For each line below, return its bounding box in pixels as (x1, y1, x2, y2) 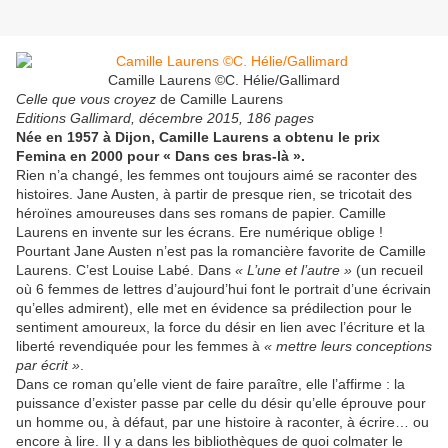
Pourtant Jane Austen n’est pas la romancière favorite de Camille (16, 243, 426, 260)
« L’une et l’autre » (235, 262, 352, 279)
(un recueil (352, 262, 423, 279)
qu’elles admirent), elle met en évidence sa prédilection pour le (16, 300, 412, 317)
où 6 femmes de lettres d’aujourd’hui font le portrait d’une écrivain (16, 281, 431, 298)
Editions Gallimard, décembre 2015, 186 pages (16, 110, 314, 127)
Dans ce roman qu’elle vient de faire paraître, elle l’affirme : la (16, 376, 405, 393)
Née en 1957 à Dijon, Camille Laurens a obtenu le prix (16, 129, 380, 146)
